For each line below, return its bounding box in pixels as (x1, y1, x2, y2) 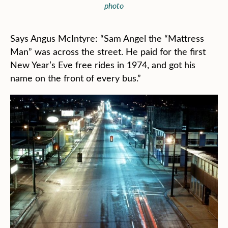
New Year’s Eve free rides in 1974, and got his (10, 59, 195, 71)
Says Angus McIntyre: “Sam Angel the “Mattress (10, 32, 204, 44)
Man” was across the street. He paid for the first (10, 45, 206, 58)
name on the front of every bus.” (10, 72, 141, 84)
